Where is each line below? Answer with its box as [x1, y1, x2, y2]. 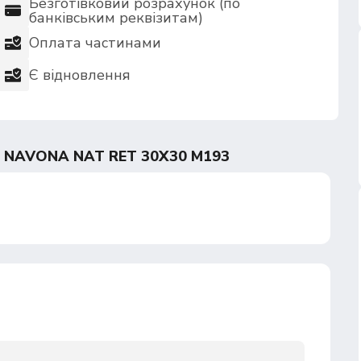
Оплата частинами [29, 33, 162, 52]
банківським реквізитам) [29, 8, 204, 27]
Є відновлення [29, 65, 131, 85]
